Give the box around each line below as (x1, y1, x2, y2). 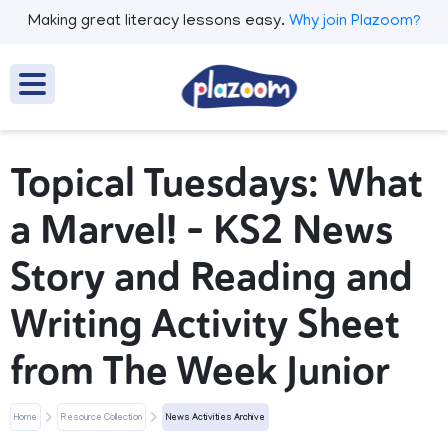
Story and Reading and (10, 252, 413, 302)
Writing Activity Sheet (10, 299, 400, 349)
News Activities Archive (166, 413, 265, 423)
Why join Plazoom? (288, 13, 421, 31)
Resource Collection (61, 413, 142, 423)
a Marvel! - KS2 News (10, 205, 393, 255)
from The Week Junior (10, 346, 390, 396)
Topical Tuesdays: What (10, 158, 423, 208)
